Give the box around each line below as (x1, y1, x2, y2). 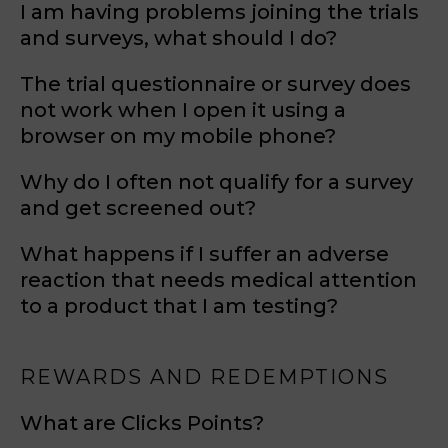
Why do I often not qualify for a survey (20, 170, 413, 194)
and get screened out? (20, 196, 256, 220)
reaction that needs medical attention (20, 268, 417, 292)
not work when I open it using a (20, 98, 346, 122)
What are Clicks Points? (20, 411, 264, 435)
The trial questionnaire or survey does (20, 72, 411, 96)
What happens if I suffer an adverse (20, 242, 389, 266)
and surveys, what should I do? (20, 26, 337, 50)
